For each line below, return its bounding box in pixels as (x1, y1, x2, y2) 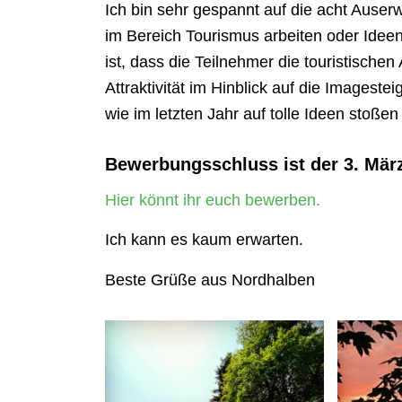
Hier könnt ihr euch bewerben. (105, 191, 321, 210)
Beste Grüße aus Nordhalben (105, 270, 316, 289)
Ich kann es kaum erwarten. (105, 231, 304, 249)
